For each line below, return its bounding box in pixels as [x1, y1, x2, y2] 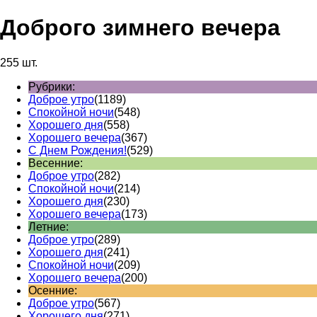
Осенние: [28, 284, 77, 296]
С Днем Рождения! [28, 144, 127, 156]
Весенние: [28, 156, 83, 169]
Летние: [28, 220, 69, 233]
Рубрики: [28, 80, 75, 93]
